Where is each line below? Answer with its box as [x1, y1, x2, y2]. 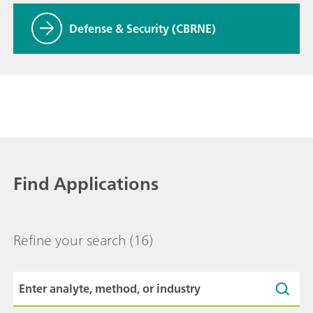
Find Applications [13, 168, 159, 199]
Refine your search [13, 228, 126, 252]
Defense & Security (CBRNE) [69, 19, 216, 38]
